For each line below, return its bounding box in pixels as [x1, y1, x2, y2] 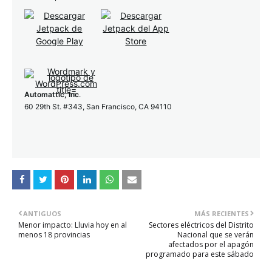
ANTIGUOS [23, 209, 61, 218]
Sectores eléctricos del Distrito [149, 220, 254, 230]
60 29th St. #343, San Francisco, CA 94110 [24, 102, 172, 111]
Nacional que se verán [177, 229, 254, 240]
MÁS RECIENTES [194, 209, 249, 218]
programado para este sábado [146, 249, 254, 259]
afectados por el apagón [168, 239, 254, 250]
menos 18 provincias [18, 229, 90, 240]
